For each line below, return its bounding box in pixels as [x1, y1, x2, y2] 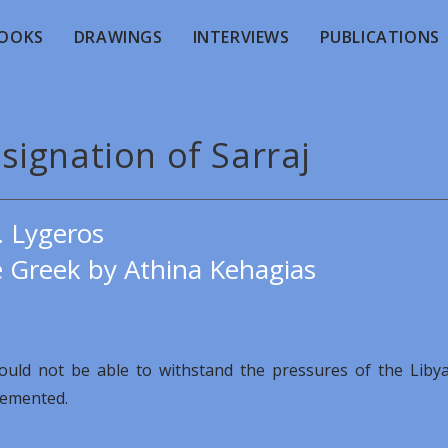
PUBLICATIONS [319, 26, 440, 48]
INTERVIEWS [192, 26, 290, 48]
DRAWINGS [73, 26, 163, 48]
